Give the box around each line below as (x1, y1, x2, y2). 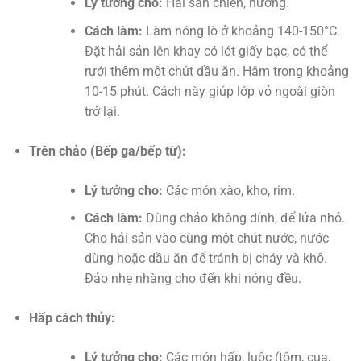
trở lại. (84, 103, 120, 119)
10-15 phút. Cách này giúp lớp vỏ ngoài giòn (84, 83, 335, 99)
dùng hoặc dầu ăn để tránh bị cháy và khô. (84, 251, 327, 267)
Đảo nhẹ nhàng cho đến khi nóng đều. (84, 271, 301, 287)
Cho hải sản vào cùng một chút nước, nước (84, 230, 329, 247)
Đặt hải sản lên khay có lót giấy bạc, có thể (84, 43, 327, 59)
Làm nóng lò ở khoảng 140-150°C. (142, 23, 340, 39)
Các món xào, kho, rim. (162, 182, 295, 198)
